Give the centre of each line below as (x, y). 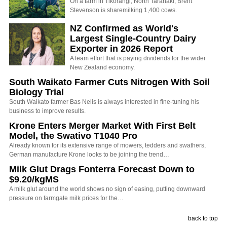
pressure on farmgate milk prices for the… (66, 198)
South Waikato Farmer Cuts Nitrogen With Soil (109, 82)
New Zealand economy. (102, 67)
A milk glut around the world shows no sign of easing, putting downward (107, 189)
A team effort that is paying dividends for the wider (138, 58)
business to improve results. (47, 111)
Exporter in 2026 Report (121, 48)
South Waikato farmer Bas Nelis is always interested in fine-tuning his (104, 102)
